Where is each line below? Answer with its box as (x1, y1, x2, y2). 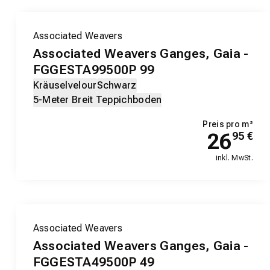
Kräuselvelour (33, 80, 97, 92)
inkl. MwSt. (215, 154, 253, 163)
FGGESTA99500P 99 (33, 63, 155, 78)
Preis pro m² (202, 119, 253, 130)
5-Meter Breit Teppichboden (33, 94, 162, 106)
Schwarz (96, 80, 137, 92)
